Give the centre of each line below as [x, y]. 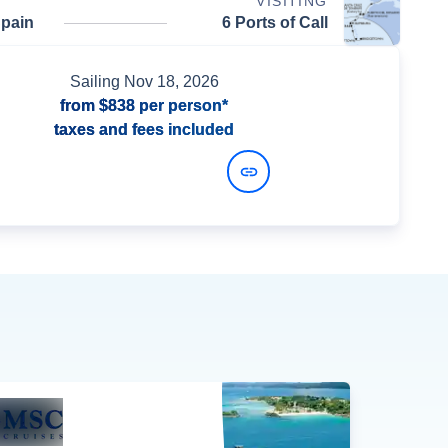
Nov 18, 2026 [171, 81]
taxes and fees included [144, 129]
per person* [181, 105]
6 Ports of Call [274, 22]
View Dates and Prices [122, 171]
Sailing [96, 81]
